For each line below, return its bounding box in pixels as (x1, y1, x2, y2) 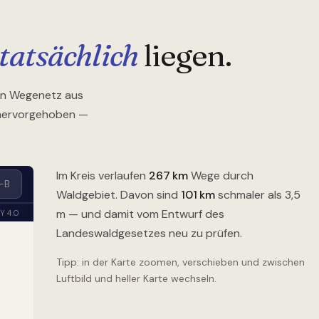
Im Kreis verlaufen (56, 168, 149, 184)
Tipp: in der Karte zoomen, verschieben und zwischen (56, 256, 305, 269)
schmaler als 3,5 (214, 187, 303, 203)
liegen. (138, 37, 232, 75)
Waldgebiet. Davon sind (56, 187, 181, 203)
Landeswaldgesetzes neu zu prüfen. (56, 226, 242, 241)
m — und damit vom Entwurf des (56, 206, 224, 222)
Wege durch (187, 168, 253, 184)
